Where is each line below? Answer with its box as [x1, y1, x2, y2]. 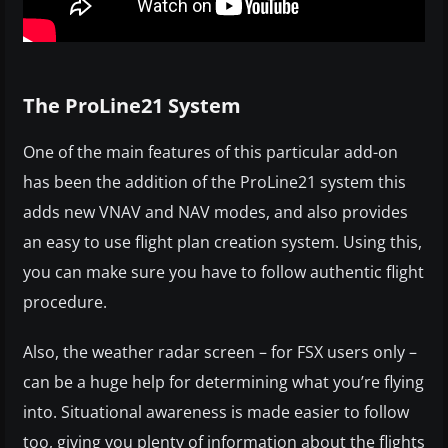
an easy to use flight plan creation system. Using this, [23, 231, 422, 254]
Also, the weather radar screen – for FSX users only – [23, 341, 417, 364]
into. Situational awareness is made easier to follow [23, 401, 409, 424]
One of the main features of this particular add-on [23, 141, 398, 164]
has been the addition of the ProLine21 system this [23, 171, 406, 194]
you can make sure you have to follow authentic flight [23, 261, 424, 284]
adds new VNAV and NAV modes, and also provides [23, 201, 408, 224]
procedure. [23, 291, 107, 314]
